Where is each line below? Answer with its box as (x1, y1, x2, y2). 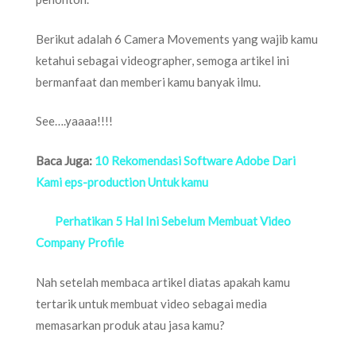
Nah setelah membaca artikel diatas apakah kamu (36, 274, 290, 289)
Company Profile (36, 235, 124, 250)
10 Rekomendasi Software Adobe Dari (95, 153, 296, 168)
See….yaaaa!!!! (36, 114, 113, 128)
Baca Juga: (36, 153, 95, 168)
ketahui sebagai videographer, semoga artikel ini (36, 52, 289, 68)
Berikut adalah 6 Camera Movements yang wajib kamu (36, 31, 318, 46)
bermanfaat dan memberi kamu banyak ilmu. (36, 74, 261, 89)
